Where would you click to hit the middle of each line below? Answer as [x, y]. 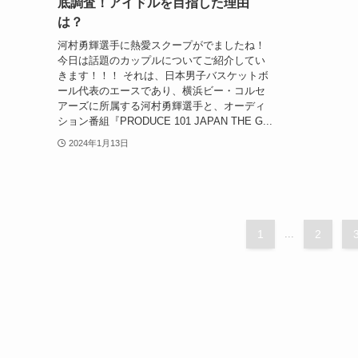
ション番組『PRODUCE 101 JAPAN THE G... [165, 121]
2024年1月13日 [98, 143]
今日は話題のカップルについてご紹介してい [161, 60]
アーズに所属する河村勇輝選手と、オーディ [161, 105]
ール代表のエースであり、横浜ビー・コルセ [161, 90]
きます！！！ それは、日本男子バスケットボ [163, 75]
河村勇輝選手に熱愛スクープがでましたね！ [161, 45]
